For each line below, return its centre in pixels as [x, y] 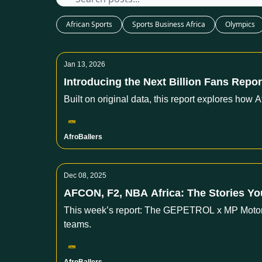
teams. [77, 224]
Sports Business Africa [169, 24]
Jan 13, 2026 [85, 64]
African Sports [89, 24]
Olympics [240, 24]
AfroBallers [83, 137]
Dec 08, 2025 [85, 175]
